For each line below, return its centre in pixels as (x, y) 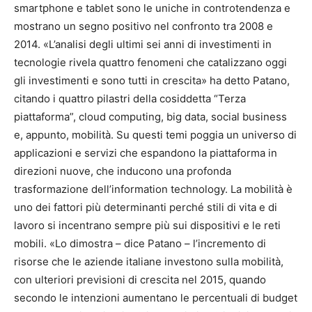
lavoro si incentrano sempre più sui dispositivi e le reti (147, 225)
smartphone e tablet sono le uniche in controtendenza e (152, 8)
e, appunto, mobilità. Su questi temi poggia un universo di (155, 135)
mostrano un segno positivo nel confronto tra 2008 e (143, 26)
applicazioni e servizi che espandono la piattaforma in (146, 153)
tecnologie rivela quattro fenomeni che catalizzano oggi (150, 62)
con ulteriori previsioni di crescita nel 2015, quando (140, 280)
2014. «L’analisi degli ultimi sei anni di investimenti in (143, 44)
